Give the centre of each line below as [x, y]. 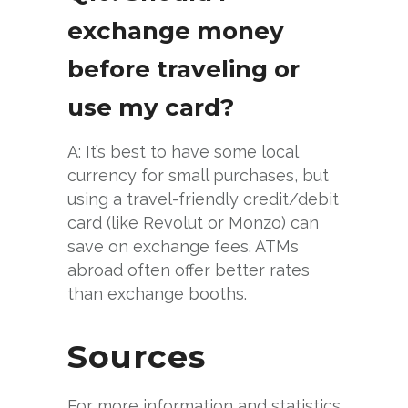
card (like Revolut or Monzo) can [193, 222]
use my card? [151, 107]
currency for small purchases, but [198, 175]
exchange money [176, 31]
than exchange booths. [157, 293]
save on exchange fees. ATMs [183, 246]
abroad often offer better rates [189, 270]
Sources [137, 356]
